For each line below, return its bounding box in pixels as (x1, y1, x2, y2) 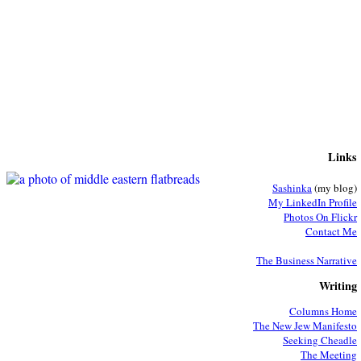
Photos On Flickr (284, 210, 357, 225)
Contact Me (305, 224, 357, 239)
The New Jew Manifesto (253, 317, 357, 333)
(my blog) (312, 180, 357, 196)
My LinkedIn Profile (268, 195, 357, 210)
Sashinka (272, 180, 312, 196)
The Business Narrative (256, 253, 357, 268)
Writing (319, 276, 357, 294)
